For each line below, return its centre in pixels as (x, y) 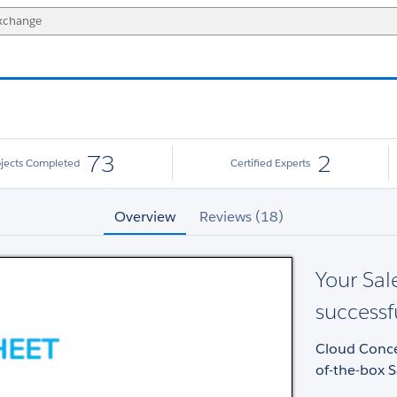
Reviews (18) (241, 216)
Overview (144, 216)
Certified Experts (270, 163)
